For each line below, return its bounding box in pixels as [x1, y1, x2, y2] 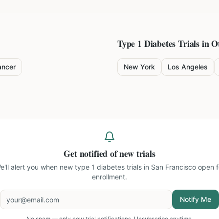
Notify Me [180, 195, 211, 203]
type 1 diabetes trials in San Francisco [74, 163, 196, 171]
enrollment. [92, 173, 127, 181]
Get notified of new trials [64, 147, 155, 160]
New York [124, 63, 155, 71]
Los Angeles [168, 63, 208, 71]
